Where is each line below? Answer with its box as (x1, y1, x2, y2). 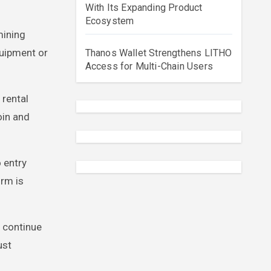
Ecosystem (85, 15, 134, 27)
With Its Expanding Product (85, 2, 203, 13)
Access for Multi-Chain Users (85, 60, 214, 72)
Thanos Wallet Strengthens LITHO (85, 47, 232, 59)
